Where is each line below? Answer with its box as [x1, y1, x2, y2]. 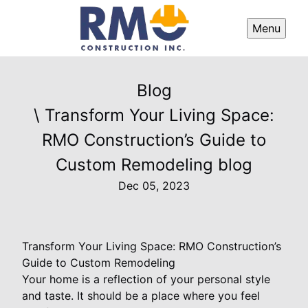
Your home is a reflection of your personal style [22, 272, 270, 286]
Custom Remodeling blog [56, 154, 252, 175]
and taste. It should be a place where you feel [22, 288, 260, 302]
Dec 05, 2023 [118, 178, 190, 192]
